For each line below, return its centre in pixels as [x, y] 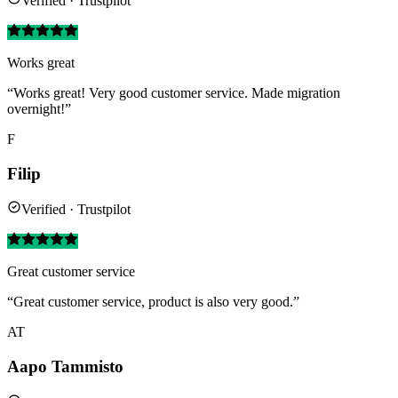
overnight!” [39, 109]
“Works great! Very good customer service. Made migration [174, 93]
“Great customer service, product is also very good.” [153, 302]
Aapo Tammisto [65, 367]
